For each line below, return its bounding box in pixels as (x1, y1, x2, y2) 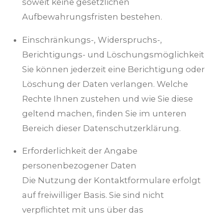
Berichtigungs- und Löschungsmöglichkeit (22, 49, 204, 59)
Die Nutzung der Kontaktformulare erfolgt (22, 175, 201, 186)
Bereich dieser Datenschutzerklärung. (22, 123, 181, 133)
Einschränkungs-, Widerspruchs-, (22, 34, 162, 45)
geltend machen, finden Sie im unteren (22, 108, 187, 118)
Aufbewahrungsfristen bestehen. (22, 11, 162, 22)
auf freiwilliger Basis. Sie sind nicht (22, 190, 164, 200)
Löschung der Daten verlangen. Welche (22, 79, 188, 89)
